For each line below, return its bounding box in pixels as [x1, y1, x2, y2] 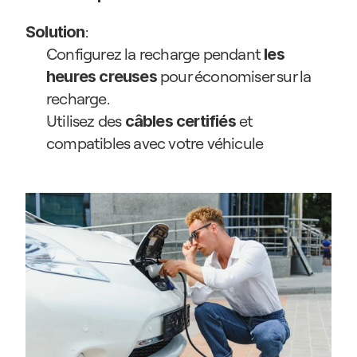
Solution [25, 22, 85, 41]
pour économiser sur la [156, 66, 312, 86]
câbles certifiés [124, 112, 236, 131]
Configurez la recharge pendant [46, 44, 265, 64]
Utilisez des [46, 111, 125, 131]
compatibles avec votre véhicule [46, 133, 264, 153]
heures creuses [46, 67, 157, 86]
